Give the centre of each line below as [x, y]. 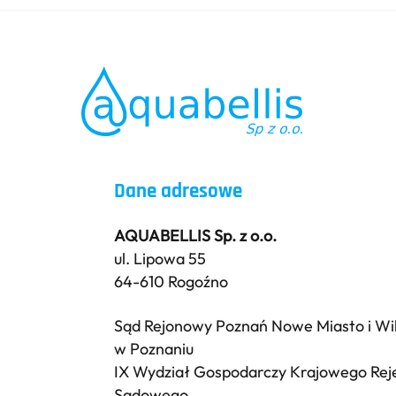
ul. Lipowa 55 [160, 259]
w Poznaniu [154, 348]
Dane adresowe [179, 192]
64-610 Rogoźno [171, 282]
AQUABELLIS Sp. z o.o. [196, 236]
